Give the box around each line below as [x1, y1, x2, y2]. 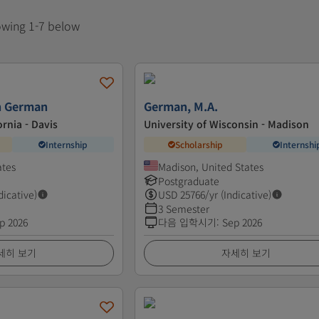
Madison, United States [158, 159, 264, 174]
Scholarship [174, 138, 223, 151]
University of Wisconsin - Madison [144, 116, 310, 131]
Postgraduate [158, 173, 220, 188]
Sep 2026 [222, 214, 263, 229]
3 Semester [158, 201, 210, 216]
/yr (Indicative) [205, 187, 272, 202]
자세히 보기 [221, 245, 271, 260]
